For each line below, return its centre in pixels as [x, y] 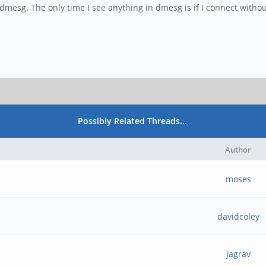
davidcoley [238, 216]
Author [238, 150]
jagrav [238, 254]
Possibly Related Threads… [132, 121]
